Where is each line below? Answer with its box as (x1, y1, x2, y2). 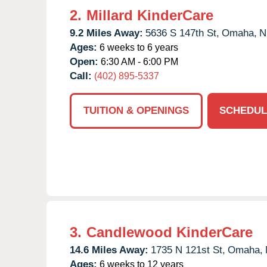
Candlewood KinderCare (86, 223, 253, 240)
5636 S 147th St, (145, 27, 219, 39)
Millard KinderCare (86, 7, 213, 23)
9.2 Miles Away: (70, 27, 143, 39)
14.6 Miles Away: (70, 244, 148, 256)
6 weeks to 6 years (97, 42, 178, 52)
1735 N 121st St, (151, 244, 225, 256)
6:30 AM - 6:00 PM (98, 56, 178, 67)
